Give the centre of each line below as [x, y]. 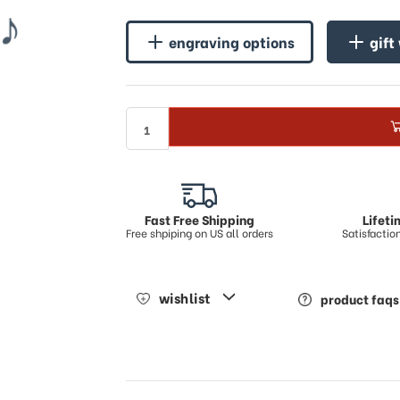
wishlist [184, 297]
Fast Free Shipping [199, 219]
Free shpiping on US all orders [199, 233]
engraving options [231, 42]
